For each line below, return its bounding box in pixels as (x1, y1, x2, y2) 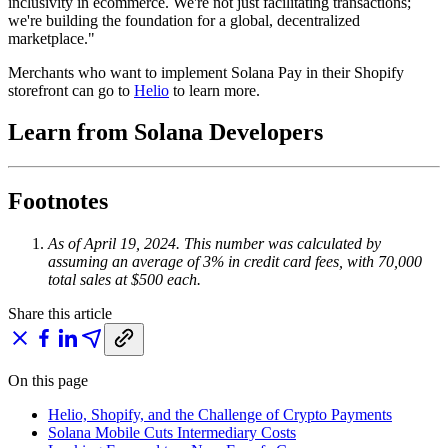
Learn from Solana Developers (8, 119, 323, 146)
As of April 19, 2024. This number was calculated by (48, 235, 381, 253)
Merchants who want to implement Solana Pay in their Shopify (8, 63, 404, 81)
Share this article (8, 305, 112, 323)
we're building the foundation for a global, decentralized (8, 11, 360, 29)
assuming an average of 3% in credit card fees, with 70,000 (48, 253, 422, 271)
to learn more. (169, 81, 260, 99)
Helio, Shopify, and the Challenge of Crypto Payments (48, 406, 392, 424)
